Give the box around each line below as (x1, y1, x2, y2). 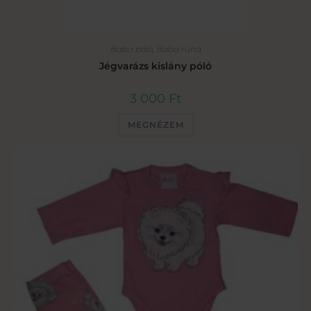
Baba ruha (155, 44, 201, 55)
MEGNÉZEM (127, 119, 184, 131)
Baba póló (110, 44, 153, 55)
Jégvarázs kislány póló (99, 60, 212, 73)
